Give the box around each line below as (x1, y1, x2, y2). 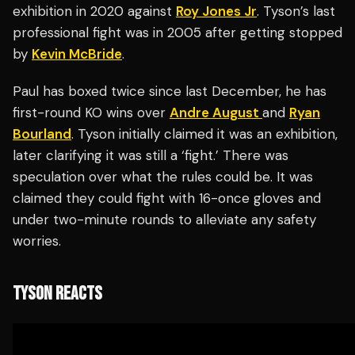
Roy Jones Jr (176, 2, 257, 21)
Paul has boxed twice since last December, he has (13, 82, 326, 101)
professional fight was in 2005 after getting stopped (13, 24, 342, 42)
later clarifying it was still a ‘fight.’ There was (13, 147, 288, 165)
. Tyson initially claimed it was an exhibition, (71, 125, 338, 143)
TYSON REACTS (13, 282, 102, 306)
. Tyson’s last (257, 2, 335, 21)
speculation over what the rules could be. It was (13, 168, 313, 186)
